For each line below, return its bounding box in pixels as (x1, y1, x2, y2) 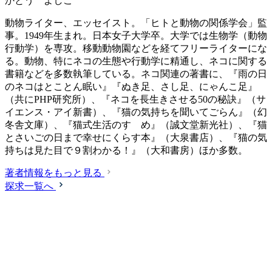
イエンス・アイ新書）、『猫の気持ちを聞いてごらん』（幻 (5, 106, 267, 117)
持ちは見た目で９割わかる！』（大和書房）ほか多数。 (5, 144, 248, 155)
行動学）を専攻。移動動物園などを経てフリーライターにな (5, 42, 267, 53)
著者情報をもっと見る (5, 167, 102, 178)
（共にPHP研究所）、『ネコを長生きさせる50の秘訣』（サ (5, 93, 266, 104)
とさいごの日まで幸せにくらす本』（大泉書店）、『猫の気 (5, 132, 267, 143)
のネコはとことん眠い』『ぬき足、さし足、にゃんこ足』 (5, 81, 257, 92)
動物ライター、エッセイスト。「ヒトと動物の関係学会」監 (5, 17, 267, 28)
